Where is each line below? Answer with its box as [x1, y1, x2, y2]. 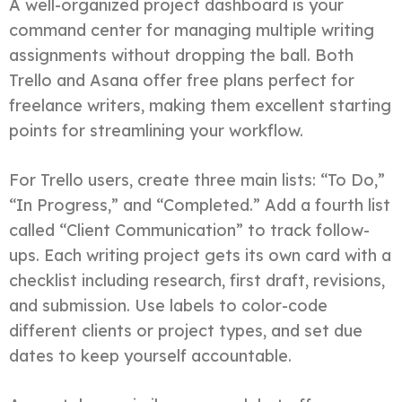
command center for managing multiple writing [9, 19, 374, 40]
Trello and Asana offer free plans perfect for [9, 69, 354, 91]
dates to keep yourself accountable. [9, 345, 292, 366]
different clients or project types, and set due [9, 319, 363, 341]
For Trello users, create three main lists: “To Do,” [9, 169, 385, 190]
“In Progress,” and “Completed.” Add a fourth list [9, 194, 390, 215]
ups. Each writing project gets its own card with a [9, 244, 391, 266]
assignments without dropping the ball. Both [9, 44, 354, 66]
